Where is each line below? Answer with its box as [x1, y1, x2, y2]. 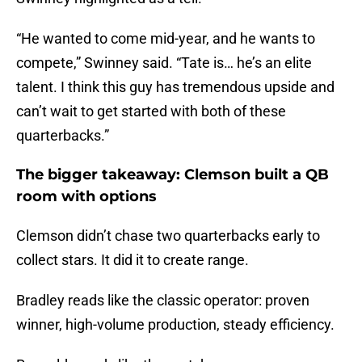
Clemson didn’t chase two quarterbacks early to [16, 227, 320, 245]
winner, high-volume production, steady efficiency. [16, 316, 335, 334]
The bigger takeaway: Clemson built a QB [16, 166, 329, 184]
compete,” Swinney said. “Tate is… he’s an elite [16, 54, 312, 72]
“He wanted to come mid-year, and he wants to [16, 30, 315, 48]
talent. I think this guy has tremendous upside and [16, 78, 335, 96]
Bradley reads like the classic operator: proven [16, 292, 309, 309]
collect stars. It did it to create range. [16, 251, 249, 269]
